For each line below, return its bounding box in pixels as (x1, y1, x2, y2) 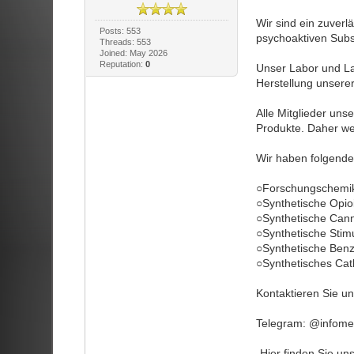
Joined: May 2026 (100, 47, 168, 58)
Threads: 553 (100, 36, 152, 47)
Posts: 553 (100, 25, 141, 36)
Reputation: (100, 58, 146, 69)
